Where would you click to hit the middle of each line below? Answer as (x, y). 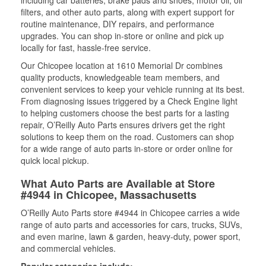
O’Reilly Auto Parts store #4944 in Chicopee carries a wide (130, 213)
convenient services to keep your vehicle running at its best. (133, 89)
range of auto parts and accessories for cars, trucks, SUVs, (132, 224)
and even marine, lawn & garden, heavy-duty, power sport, (131, 236)
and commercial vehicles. (68, 248)
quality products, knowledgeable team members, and (120, 77)
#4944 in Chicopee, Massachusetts (109, 195)
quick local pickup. (55, 160)
